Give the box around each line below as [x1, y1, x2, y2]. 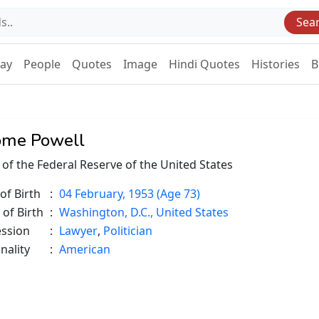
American [59, 241, 110, 258]
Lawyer [59, 223, 98, 239]
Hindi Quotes [169, 56, 240, 73]
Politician [103, 223, 152, 239]
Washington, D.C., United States [59, 204, 229, 221]
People [23, 56, 61, 73]
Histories [251, 56, 300, 73]
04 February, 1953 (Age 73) [59, 186, 200, 202]
